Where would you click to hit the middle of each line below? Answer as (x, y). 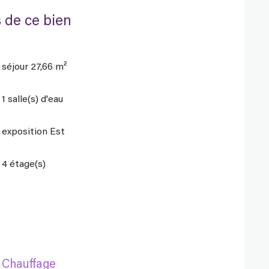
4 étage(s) (24, 165)
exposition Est (34, 132)
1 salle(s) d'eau (33, 100)
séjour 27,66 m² (35, 68)
